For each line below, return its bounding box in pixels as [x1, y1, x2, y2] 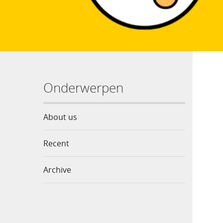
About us [43, 111, 77, 122]
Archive [43, 164, 71, 175]
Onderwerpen [43, 79, 123, 97]
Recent [43, 138, 69, 149]
